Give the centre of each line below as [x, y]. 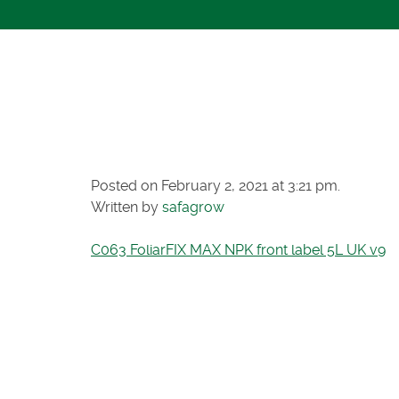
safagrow [193, 208]
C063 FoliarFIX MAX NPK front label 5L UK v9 [238, 250]
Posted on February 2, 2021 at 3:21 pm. [216, 186]
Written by [126, 208]
